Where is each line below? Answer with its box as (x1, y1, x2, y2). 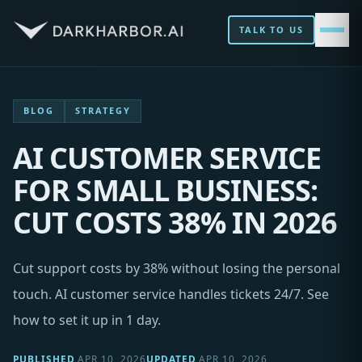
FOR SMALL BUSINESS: (13, 170, 318, 210)
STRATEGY (74, 104, 131, 117)
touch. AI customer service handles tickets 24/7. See (13, 284, 329, 303)
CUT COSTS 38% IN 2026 (13, 202, 338, 242)
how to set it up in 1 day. (13, 310, 161, 329)
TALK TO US (238, 23, 305, 36)
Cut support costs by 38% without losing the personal (13, 259, 340, 277)
